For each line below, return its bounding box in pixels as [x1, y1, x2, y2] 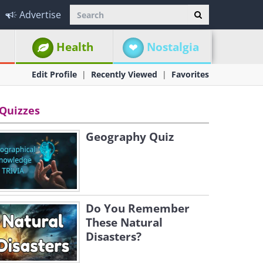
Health [56, 39, 94, 55]
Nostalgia [146, 39, 199, 55]
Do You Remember [86, 201, 190, 216]
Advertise [19, 8, 61, 21]
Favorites [171, 69, 209, 80]
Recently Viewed [91, 69, 157, 80]
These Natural [86, 215, 163, 230]
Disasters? [86, 229, 141, 244]
